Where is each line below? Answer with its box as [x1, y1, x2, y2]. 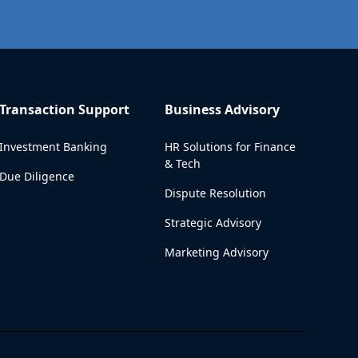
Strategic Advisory [164, 215, 261, 230]
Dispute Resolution [164, 185, 266, 201]
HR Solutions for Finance [164, 139, 296, 154]
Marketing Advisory [164, 245, 268, 260]
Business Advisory [164, 101, 280, 118]
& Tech [164, 156, 201, 171]
